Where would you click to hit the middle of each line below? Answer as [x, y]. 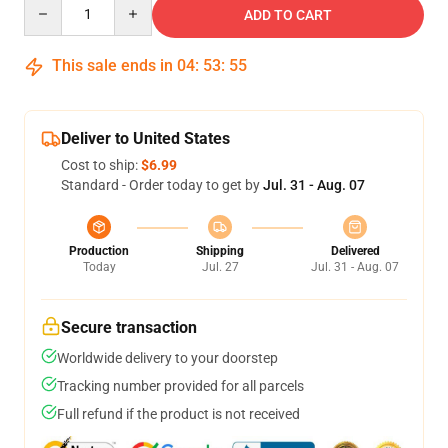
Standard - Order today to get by [162, 185]
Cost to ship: [101, 165]
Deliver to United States [145, 138]
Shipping [220, 251]
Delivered [355, 251]
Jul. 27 [220, 267]
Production [99, 251]
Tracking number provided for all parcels [180, 386]
